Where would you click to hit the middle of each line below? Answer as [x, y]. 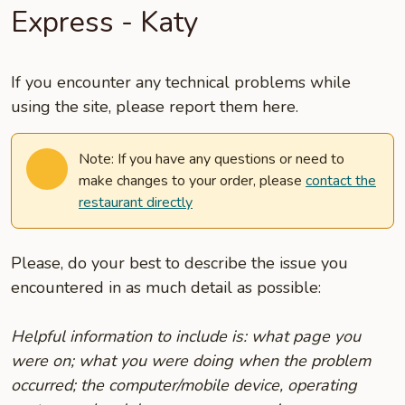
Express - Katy [104, 22]
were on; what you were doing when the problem [191, 361]
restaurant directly [136, 202]
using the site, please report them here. [155, 107]
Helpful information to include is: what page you [186, 336]
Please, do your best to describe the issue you [179, 263]
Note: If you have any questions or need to [212, 159]
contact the [341, 181]
